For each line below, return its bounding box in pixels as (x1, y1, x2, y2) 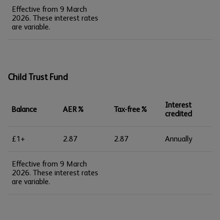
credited (165, 109, 192, 118)
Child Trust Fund (8, 72, 68, 82)
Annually (165, 134, 192, 143)
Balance (12, 105, 37, 114)
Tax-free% (114, 105, 148, 114)
